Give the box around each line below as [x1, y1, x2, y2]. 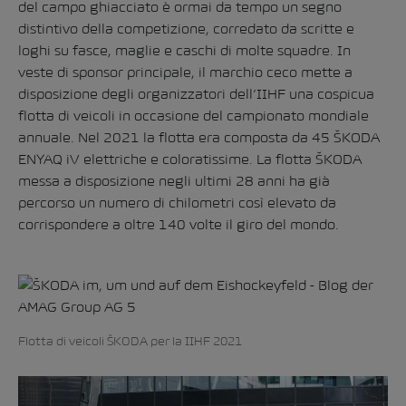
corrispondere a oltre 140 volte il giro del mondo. [18, 217, 339, 232]
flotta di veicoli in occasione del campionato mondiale [18, 108, 369, 123]
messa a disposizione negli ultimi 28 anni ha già [18, 173, 330, 188]
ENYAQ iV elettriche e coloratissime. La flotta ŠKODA [18, 151, 362, 167]
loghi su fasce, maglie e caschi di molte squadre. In [18, 43, 351, 58]
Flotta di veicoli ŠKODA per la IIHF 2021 [18, 333, 242, 348]
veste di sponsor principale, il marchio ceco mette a [18, 64, 353, 80]
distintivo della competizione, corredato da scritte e [18, 21, 354, 36]
